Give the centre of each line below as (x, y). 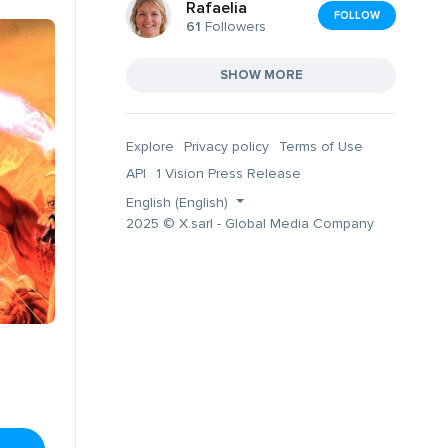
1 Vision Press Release (228, 173)
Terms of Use (321, 146)
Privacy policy (226, 146)
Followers (233, 27)
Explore (150, 146)
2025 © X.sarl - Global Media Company (250, 223)
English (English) (179, 202)
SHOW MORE (261, 74)
